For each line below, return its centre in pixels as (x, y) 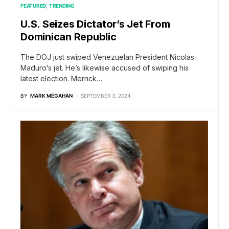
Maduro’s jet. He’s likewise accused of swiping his (105, 68)
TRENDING (62, 6)
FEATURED (33, 6)
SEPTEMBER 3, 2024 (106, 96)
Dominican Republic (68, 37)
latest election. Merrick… (61, 79)
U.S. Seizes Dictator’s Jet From (95, 24)
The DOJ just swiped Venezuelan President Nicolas (107, 57)
